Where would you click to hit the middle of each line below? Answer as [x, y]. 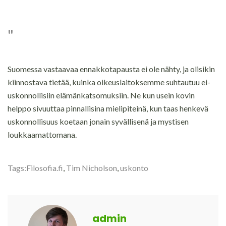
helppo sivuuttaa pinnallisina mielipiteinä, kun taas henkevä [108, 108]
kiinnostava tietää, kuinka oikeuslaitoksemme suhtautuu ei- [109, 82]
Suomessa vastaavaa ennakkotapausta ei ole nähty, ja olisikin [111, 69]
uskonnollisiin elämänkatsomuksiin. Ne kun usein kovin [101, 95]
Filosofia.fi [45, 168]
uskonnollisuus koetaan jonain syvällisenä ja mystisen [98, 121]
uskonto [134, 168]
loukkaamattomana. [42, 134]
